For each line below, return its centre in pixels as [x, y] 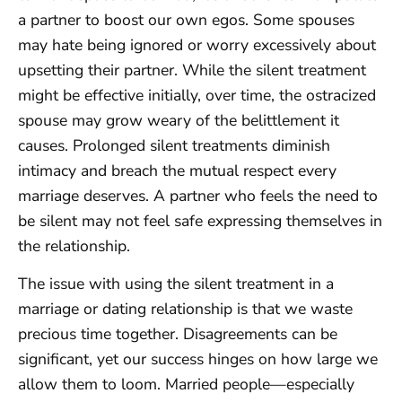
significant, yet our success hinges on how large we [198, 359]
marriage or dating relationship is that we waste [185, 309]
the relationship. [74, 246]
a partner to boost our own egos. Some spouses [186, 20]
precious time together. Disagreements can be [178, 334]
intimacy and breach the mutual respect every [177, 170]
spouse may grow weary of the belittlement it [179, 120]
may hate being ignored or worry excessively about [197, 45]
